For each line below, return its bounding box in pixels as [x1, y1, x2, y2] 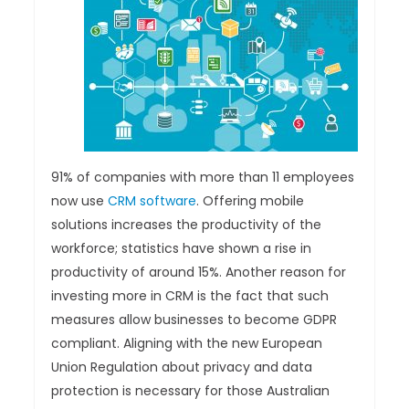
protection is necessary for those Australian [51, 382, 330, 401]
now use [51, 192, 109, 211]
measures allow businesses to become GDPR [51, 310, 338, 330]
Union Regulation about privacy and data [51, 358, 313, 377]
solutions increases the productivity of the [51, 215, 322, 235]
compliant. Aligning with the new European [51, 334, 323, 353]
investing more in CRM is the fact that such [51, 287, 330, 306]
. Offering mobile [196, 192, 305, 211]
